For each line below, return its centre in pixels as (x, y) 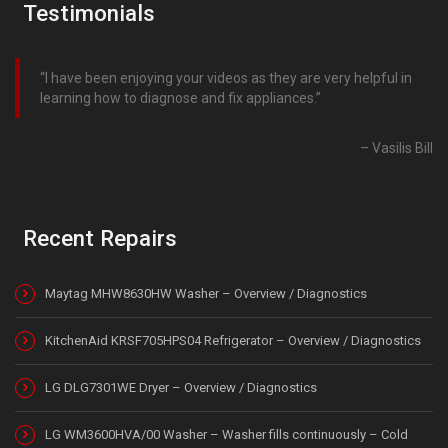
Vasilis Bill (402, 147)
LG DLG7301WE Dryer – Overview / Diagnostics (181, 387)
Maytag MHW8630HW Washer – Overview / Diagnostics (206, 293)
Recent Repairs (100, 237)
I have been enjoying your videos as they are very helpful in (228, 77)
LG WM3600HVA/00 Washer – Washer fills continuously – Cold (226, 434)
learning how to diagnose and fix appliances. (178, 97)
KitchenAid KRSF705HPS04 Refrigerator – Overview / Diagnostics (233, 340)
